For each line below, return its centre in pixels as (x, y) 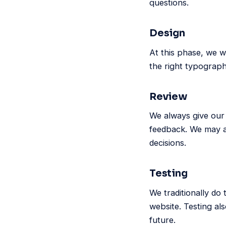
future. (162, 220)
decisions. (168, 143)
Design (167, 33)
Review (168, 96)
